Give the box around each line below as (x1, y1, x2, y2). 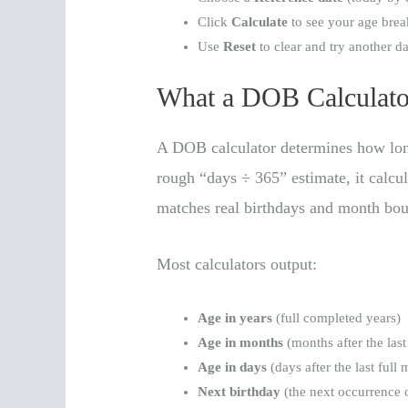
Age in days (198, 359, 268, 374)
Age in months (198, 334, 284, 350)
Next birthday (198, 383, 281, 399)
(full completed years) (272, 310, 402, 325)
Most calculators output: (157, 255, 318, 274)
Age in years (198, 310, 273, 325)
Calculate (231, 14, 289, 29)
